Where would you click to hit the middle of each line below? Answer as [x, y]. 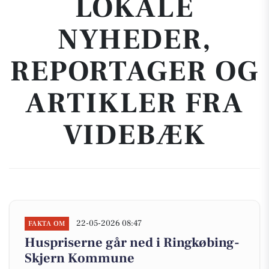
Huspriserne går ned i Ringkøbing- [132, 243]
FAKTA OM [47, 224]
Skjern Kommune [80, 258]
